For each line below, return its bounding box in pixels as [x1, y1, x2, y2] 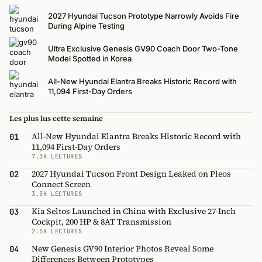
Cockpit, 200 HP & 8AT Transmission [32, 216, 171, 228]
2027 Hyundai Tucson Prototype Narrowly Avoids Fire [48, 11, 239, 21]
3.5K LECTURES [32, 189, 82, 198]
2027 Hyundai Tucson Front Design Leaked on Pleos [32, 168, 231, 180]
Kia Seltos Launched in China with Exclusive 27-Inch [32, 205, 236, 218]
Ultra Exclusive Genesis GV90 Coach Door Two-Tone [48, 44, 238, 54]
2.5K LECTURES [32, 227, 82, 236]
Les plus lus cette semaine [9, 113, 103, 124]
